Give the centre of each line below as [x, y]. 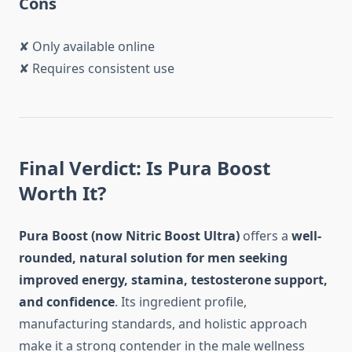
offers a [266, 236]
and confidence [67, 302]
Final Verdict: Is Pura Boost [145, 168]
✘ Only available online [87, 47]
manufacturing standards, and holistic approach [163, 324]
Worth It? [62, 193]
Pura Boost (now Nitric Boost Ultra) [129, 236]
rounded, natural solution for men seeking [153, 258]
